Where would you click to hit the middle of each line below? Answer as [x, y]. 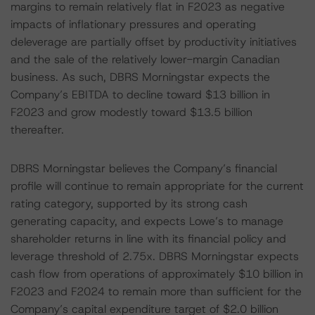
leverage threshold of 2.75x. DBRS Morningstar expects [155, 256]
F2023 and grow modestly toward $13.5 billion [131, 112]
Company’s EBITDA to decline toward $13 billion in [140, 95]
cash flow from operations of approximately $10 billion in [157, 274]
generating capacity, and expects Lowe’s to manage [147, 221]
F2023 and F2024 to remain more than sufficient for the [156, 291]
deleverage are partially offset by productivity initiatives [154, 42]
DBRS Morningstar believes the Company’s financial [144, 168]
